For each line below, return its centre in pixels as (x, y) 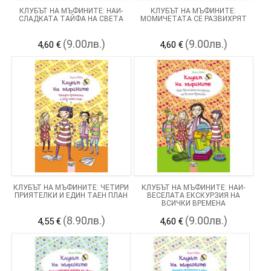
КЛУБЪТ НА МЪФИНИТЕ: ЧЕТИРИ (71, 187)
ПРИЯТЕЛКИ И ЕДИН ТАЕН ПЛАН (71, 195)
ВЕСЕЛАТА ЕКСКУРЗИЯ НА (193, 195)
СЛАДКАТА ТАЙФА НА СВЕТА (71, 18)
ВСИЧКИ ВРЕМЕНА (193, 203)
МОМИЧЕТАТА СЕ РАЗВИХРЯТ (193, 18)
